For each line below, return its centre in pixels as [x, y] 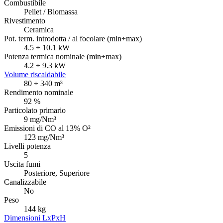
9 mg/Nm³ [40, 119]
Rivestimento [25, 21]
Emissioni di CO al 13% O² [47, 128]
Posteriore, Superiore [57, 173]
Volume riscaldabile [35, 75]
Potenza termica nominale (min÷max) [63, 57]
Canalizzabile [25, 182]
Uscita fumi [22, 164]
